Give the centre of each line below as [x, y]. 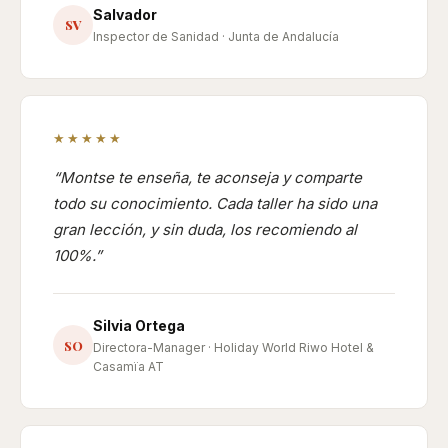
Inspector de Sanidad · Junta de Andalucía [216, 36]
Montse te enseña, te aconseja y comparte [211, 177]
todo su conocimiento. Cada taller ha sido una [215, 203]
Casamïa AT [128, 366]
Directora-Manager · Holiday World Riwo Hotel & [233, 347]
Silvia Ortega [139, 325]
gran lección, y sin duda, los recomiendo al [205, 229]
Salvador [125, 14]
